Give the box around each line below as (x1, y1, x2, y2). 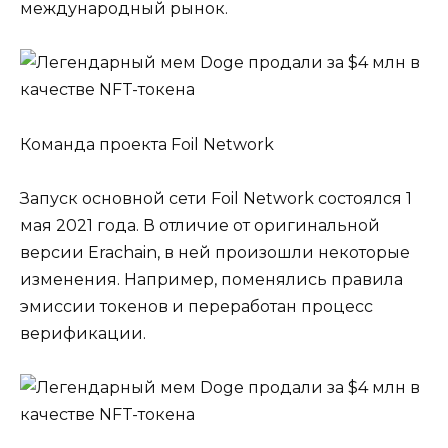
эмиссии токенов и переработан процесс (20, 296, 373, 316)
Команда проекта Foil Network (20, 134, 274, 154)
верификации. (20, 323, 146, 343)
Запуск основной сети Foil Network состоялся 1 (20, 188, 412, 208)
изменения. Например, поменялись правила (20, 269, 403, 289)
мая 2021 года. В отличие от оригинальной (20, 215, 380, 235)
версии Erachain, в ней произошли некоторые (20, 242, 410, 262)
